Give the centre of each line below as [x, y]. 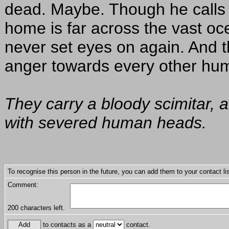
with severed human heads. [106, 123]
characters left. [42, 208]
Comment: [23, 185]
